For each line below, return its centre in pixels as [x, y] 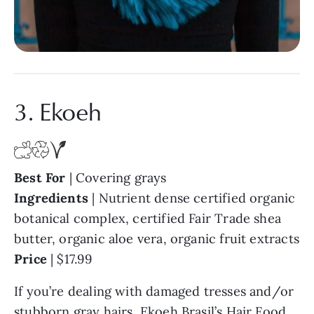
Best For [42, 177]
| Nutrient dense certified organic [192, 198]
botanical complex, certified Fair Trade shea [148, 218]
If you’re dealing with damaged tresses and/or [154, 291]
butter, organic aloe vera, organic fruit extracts [157, 238]
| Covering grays [118, 177]
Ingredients [51, 198]
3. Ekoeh [58, 111]
